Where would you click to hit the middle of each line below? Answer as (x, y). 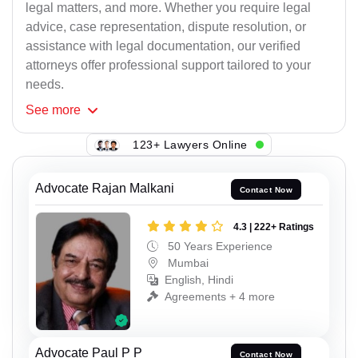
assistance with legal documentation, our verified (163, 46)
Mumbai (187, 263)
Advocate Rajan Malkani (105, 189)
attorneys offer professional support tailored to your (168, 66)
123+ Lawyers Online (190, 144)
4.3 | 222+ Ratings (274, 227)
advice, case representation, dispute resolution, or (166, 27)
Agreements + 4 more (220, 296)
